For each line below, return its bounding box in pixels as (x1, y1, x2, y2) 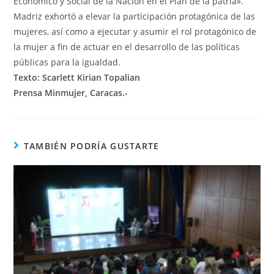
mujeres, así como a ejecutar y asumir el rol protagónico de (13, 26, 257, 38)
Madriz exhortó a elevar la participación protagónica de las (13, 10, 256, 23)
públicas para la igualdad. (13, 56, 121, 68)
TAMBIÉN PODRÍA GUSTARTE (23, 140, 160, 152)
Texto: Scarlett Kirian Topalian (13, 72, 141, 84)
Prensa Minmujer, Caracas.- (13, 87, 128, 99)
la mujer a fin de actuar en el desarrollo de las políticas (13, 41, 240, 53)
